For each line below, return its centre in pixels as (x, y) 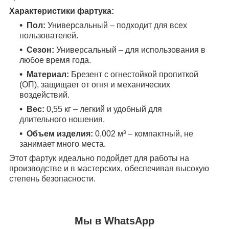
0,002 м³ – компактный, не (143, 134)
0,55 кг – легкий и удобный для (103, 109)
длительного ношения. (62, 120)
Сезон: (40, 50)
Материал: (48, 75)
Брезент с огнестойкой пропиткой (134, 75)
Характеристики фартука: (62, 11)
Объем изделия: (60, 134)
